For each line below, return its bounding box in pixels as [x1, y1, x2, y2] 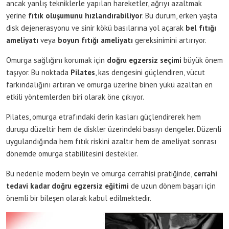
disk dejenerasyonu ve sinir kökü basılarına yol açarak [6, 22, 186, 33]
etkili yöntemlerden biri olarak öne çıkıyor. [6, 91, 144, 102]
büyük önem [181, 55, 223, 65]
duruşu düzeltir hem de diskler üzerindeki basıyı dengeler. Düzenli [6, 124, 221, 134]
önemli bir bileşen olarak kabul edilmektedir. [6, 193, 151, 203]
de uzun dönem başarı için [129, 180, 216, 191]
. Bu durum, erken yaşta [142, 10, 217, 20]
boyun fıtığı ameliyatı [58, 35, 133, 45]
